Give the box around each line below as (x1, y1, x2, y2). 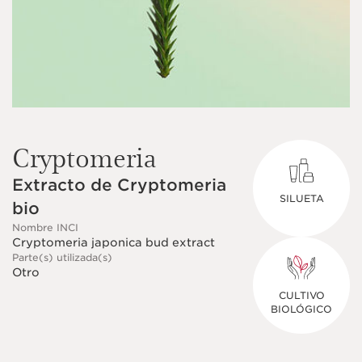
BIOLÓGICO (271, 303, 332, 315)
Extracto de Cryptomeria (12, 175, 226, 195)
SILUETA (279, 192, 324, 204)
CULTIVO (278, 289, 325, 301)
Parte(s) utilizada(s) (12, 251, 112, 263)
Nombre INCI (12, 221, 78, 234)
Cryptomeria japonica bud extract (12, 236, 215, 249)
